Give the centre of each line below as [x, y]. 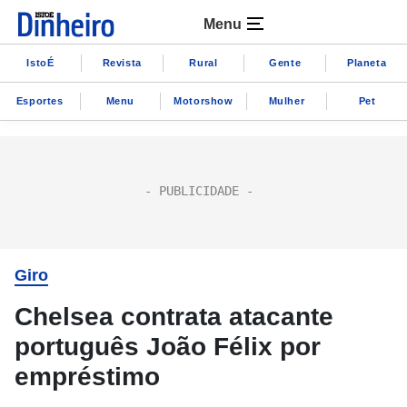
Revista [122, 62]
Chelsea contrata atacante [174, 317]
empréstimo [87, 377]
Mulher [287, 100]
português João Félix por [168, 347]
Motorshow [203, 100]
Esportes [40, 100]
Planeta [367, 62]
